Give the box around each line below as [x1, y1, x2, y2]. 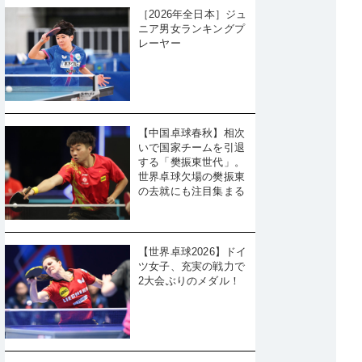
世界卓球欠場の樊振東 [138, 170, 245, 183]
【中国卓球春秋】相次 [138, 126, 245, 139]
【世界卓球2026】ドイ [138, 246, 247, 259]
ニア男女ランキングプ [138, 22, 245, 35]
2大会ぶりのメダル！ [138, 275, 240, 288]
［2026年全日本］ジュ [138, 7, 247, 20]
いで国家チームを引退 [138, 141, 245, 154]
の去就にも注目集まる [138, 184, 245, 197]
